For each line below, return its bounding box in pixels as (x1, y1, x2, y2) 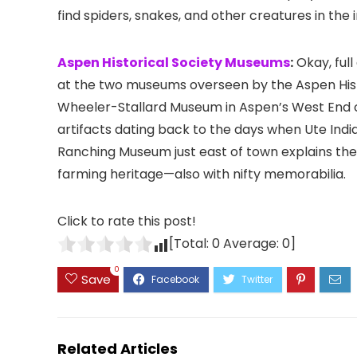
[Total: (169, 233, 212, 253)
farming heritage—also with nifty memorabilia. (57, 164, 346, 183)
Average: (220, 233, 282, 253)
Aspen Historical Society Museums (57, 53, 290, 72)
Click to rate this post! (57, 211, 196, 230)
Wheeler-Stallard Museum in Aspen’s (57, 97, 288, 116)
